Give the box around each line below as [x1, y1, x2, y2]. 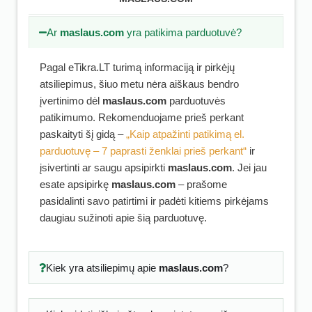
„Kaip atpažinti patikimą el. [126, 128, 244, 140]
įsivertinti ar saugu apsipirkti [40, 162, 168, 173]
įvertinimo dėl [40, 95, 102, 107]
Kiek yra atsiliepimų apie [45, 262, 159, 274]
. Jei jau [232, 162, 267, 173]
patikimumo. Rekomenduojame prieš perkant [40, 111, 244, 123]
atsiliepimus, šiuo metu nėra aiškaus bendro [40, 78, 239, 90]
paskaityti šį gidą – [40, 128, 126, 140]
